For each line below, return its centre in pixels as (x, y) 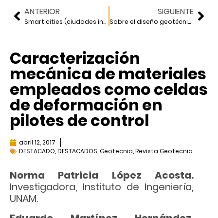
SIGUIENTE (176, 12)
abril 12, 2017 (37, 143)
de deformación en (86, 105)
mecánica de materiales (108, 74)
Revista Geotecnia (164, 151)
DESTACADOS (77, 151)
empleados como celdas (109, 90)
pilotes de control (79, 121)
